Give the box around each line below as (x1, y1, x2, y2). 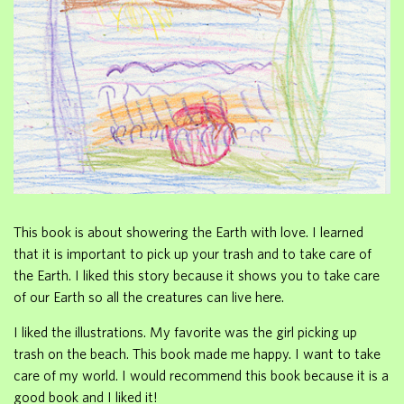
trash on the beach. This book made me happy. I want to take (14, 344, 381, 362)
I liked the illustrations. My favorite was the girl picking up (14, 323, 357, 340)
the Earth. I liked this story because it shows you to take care (14, 266, 380, 283)
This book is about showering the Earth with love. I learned (14, 223, 363, 240)
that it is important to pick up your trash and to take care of (14, 244, 372, 262)
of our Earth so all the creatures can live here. (14, 288, 284, 305)
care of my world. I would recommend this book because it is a (14, 366, 389, 383)
